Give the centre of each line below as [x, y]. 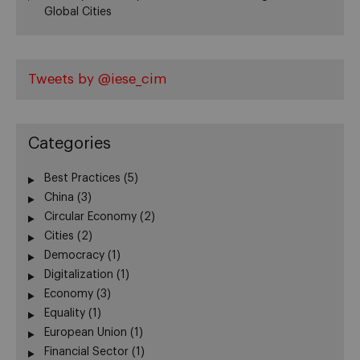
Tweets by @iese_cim [97, 80]
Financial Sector [86, 352]
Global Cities [78, 12]
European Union [86, 333]
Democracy [74, 256]
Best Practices [82, 179]
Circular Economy [90, 217]
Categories [70, 144]
